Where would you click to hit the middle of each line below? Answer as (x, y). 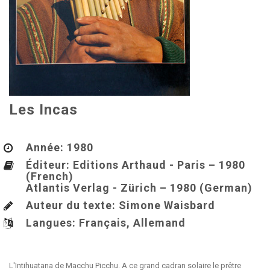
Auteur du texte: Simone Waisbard (120, 205)
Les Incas (43, 110)
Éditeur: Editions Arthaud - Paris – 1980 (135, 165)
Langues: (52, 223)
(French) (49, 176)
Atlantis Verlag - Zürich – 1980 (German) (139, 188)
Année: (45, 147)
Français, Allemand (132, 223)
